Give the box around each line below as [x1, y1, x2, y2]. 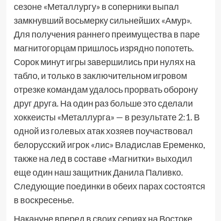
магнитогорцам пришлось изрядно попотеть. [13, 42, 194, 53]
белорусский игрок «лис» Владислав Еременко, [13, 139, 205, 150]
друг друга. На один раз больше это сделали [13, 98, 193, 109]
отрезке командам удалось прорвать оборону [13, 84, 198, 95]
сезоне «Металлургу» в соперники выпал [13, 1, 179, 12]
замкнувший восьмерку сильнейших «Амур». [13, 15, 192, 26]
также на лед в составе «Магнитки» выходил [13, 153, 192, 164]
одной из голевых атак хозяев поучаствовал [13, 125, 193, 136]
